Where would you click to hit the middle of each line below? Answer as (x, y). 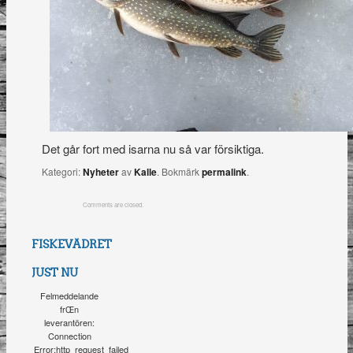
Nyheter (100, 171)
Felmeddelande (70, 295)
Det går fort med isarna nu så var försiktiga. (152, 149)
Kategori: (62, 171)
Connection (69, 335)
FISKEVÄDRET (72, 244)
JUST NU (55, 272)
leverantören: (70, 322)
